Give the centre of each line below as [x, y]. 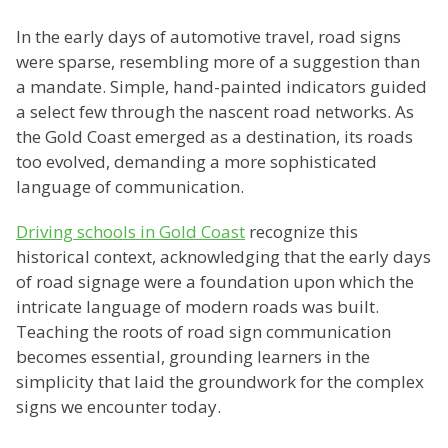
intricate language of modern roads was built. [197, 307]
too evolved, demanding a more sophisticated [196, 162]
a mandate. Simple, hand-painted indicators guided [221, 87]
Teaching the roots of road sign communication [203, 332]
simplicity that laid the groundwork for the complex [220, 382]
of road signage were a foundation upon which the [215, 282]
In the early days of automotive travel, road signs [208, 37]
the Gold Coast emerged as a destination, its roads [214, 137]
